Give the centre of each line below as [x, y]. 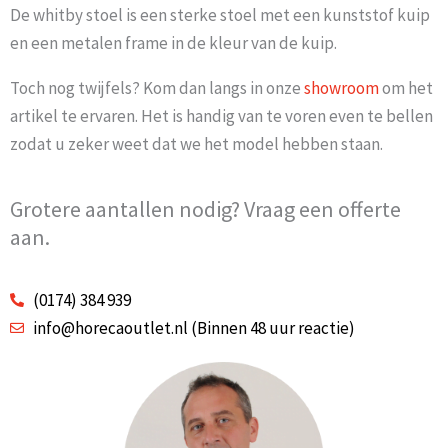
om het [406, 88]
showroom [341, 88]
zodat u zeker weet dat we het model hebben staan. [196, 144]
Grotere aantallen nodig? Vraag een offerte [205, 209]
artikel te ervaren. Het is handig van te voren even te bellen [221, 116]
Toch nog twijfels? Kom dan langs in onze [157, 88]
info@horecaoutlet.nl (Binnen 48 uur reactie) [193, 328]
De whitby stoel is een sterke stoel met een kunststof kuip [220, 15]
